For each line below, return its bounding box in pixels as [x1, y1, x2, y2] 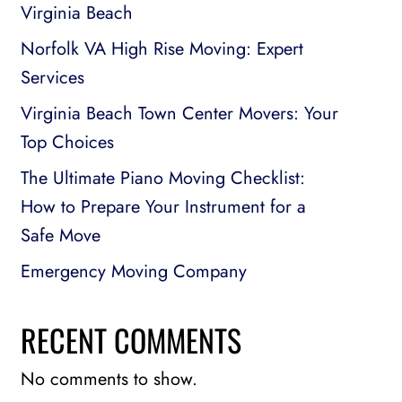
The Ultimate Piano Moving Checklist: [20, 165, 305, 191]
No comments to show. [20, 366, 197, 392]
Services [20, 65, 84, 91]
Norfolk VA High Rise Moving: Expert [20, 36, 303, 62]
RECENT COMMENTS [20, 317, 241, 363]
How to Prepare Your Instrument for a [20, 194, 306, 220]
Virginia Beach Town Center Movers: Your [20, 100, 338, 127]
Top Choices [20, 129, 114, 155]
